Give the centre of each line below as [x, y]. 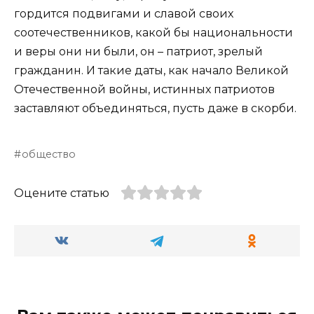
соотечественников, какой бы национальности [153, 32]
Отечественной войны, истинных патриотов [144, 89]
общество [49, 154]
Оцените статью [62, 193]
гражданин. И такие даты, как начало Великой [151, 70]
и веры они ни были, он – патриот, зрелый [138, 51]
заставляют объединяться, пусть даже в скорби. [155, 108]
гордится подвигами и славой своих [124, 13]
